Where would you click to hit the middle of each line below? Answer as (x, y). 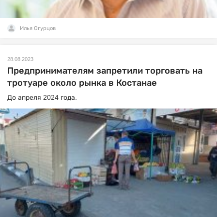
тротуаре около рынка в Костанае (82, 83)
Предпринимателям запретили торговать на (105, 70)
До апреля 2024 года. (42, 97)
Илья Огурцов (38, 28)
